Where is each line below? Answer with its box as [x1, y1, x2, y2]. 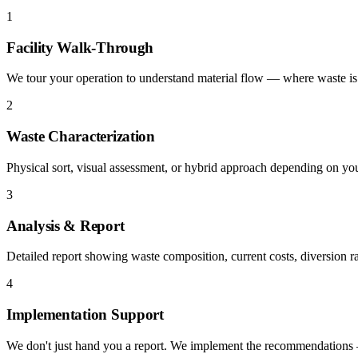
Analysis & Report [6, 217, 125, 234]
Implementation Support [6, 305, 164, 323]
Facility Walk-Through [6, 38, 154, 56]
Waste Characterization [6, 128, 155, 145]
